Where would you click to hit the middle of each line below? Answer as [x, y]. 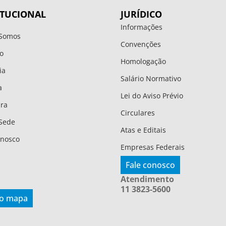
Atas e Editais [143, 130]
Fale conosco [150, 165]
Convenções [141, 44]
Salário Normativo [151, 78]
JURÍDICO [141, 14]
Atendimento [147, 179]
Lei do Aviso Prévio [152, 95]
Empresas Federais [153, 147]
